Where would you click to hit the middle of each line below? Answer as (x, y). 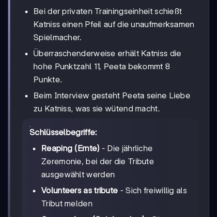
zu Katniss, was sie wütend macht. (97, 109)
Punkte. (48, 80)
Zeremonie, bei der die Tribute (98, 162)
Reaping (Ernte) (70, 148)
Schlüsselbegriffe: (63, 132)
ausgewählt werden (78, 175)
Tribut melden (67, 204)
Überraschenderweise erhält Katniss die (108, 54)
